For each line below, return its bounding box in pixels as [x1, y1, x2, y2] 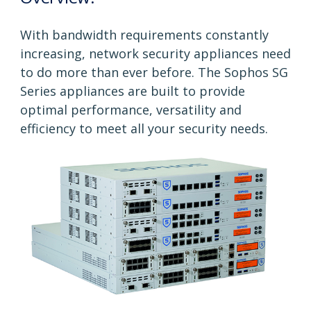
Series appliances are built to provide [20, 82, 245, 99]
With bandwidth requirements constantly [20, 26, 269, 43]
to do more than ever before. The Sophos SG [20, 63, 288, 81]
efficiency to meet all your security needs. [20, 119, 268, 137]
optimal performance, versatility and [20, 101, 242, 118]
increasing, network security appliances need [20, 44, 291, 62]
